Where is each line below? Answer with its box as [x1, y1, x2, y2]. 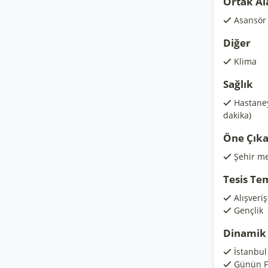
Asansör [234, 14, 266, 26]
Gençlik [234, 205, 263, 216]
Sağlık [223, 77, 253, 91]
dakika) [223, 109, 251, 121]
